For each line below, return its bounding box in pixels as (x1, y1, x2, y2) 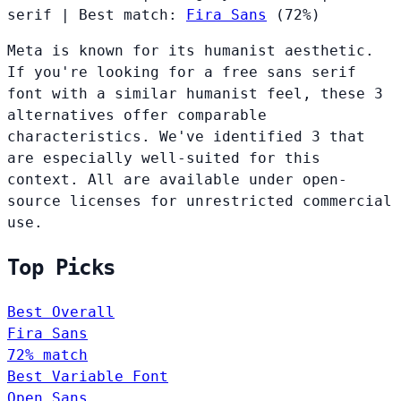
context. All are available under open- (7, 171, 347, 189)
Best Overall (7, 303, 115, 321)
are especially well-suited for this (7, 149, 320, 167)
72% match (7, 346, 88, 364)
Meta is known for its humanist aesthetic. (7, 42, 374, 60)
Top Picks (7, 255, 115, 281)
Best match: (79, 6, 186, 24)
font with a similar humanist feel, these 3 (7, 85, 383, 103)
